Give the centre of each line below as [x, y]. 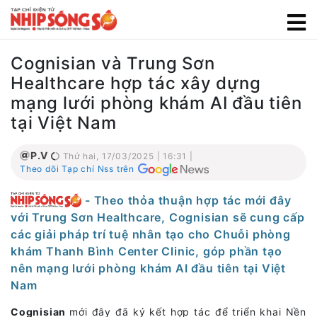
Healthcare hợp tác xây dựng [136, 83]
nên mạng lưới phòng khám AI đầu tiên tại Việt [148, 268]
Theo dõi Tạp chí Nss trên [77, 169]
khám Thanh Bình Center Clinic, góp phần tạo [146, 251]
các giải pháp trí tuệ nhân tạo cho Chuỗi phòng [151, 234]
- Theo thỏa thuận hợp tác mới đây [188, 200]
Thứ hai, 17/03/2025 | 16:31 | [126, 156]
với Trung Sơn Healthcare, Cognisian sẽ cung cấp [158, 217]
